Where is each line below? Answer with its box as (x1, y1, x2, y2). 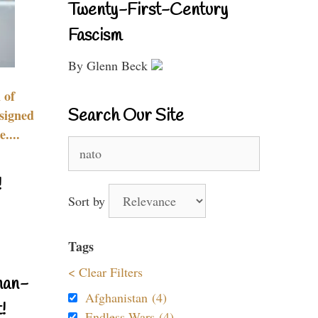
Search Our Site (68, 105, 184, 128)
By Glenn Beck (68, 57, 151, 74)
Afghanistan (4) (85, 289, 167, 306)
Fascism (68, 25, 122, 48)
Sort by (68, 192, 109, 209)
